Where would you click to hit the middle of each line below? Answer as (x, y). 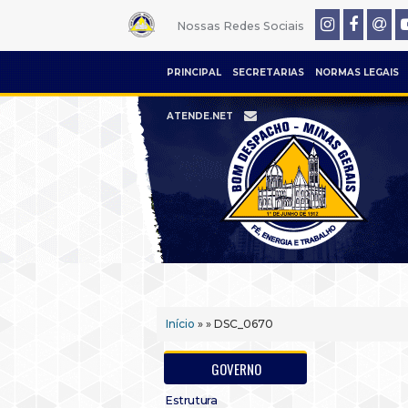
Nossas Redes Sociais (240, 26)
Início (180, 324)
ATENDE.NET (200, 116)
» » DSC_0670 (234, 324)
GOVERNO (236, 369)
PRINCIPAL (194, 72)
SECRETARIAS (268, 72)
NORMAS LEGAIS (357, 72)
